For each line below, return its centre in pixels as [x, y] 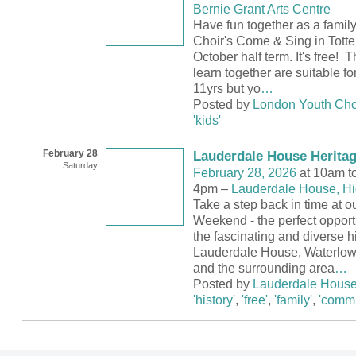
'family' [293, 300]
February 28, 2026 [244, 173]
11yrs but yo [226, 89]
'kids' [207, 121]
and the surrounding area [263, 269]
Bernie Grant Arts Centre [261, 10]
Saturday [80, 166]
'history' [214, 300]
